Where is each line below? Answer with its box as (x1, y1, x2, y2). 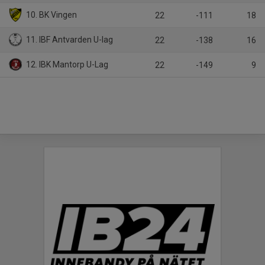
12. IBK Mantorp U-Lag (24, 60, 109, 70)
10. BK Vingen (24, 10, 77, 20)
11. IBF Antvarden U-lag (24, 35, 114, 45)
